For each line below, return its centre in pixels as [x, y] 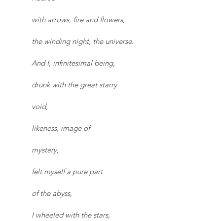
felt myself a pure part [67, 171]
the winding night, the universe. [83, 41]
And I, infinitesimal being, [73, 63]
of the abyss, [52, 193]
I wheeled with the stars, [71, 215]
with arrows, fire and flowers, [78, 19]
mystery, [45, 150]
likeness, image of [61, 128]
